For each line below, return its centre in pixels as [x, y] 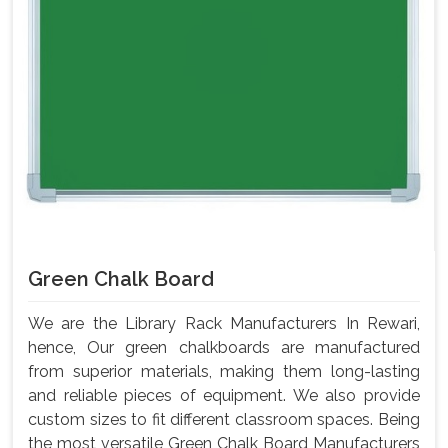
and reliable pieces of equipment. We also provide [224, 396]
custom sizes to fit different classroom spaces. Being [224, 420]
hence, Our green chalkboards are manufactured [224, 348]
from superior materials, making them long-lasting [224, 372]
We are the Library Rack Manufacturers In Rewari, [224, 324]
